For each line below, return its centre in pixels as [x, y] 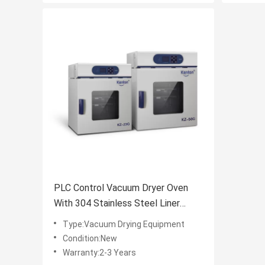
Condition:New [90, 239]
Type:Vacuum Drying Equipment [124, 224]
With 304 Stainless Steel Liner [117, 203]
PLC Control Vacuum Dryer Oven [121, 188]
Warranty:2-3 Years [99, 253]
